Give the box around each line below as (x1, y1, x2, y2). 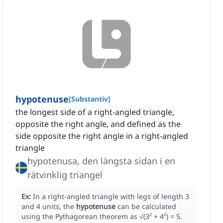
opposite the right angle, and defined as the (15, 118, 181, 130)
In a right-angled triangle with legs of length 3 (33, 192, 189, 202)
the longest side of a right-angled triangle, (15, 107, 174, 118)
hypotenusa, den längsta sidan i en (27, 155, 175, 167)
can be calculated (117, 202, 176, 212)
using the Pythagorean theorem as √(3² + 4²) (21, 212, 168, 222)
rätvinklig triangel (27, 169, 103, 181)
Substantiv (71, 94, 108, 104)
